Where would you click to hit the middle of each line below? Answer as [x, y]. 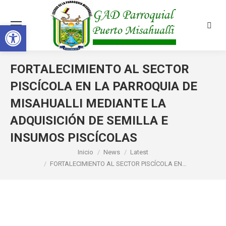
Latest [139, 152]
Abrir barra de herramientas [55, 30]
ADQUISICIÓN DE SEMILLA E [89, 121]
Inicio [86, 152]
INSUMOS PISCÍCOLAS [74, 138]
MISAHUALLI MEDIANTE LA [88, 103]
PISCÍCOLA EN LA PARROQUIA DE [104, 86]
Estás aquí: [27, 153]
